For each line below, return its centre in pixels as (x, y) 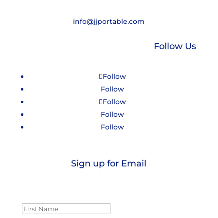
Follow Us (175, 46)
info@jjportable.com (109, 21)
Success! (46, 192)
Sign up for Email (109, 163)
